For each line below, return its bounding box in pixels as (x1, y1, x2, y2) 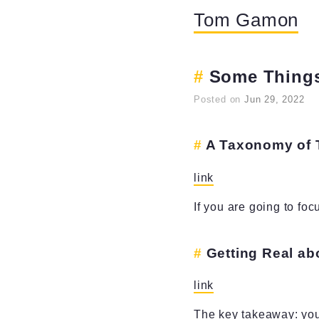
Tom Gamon (194, 10, 299, 30)
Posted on (194, 94, 244, 105)
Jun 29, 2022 (244, 94, 305, 105)
